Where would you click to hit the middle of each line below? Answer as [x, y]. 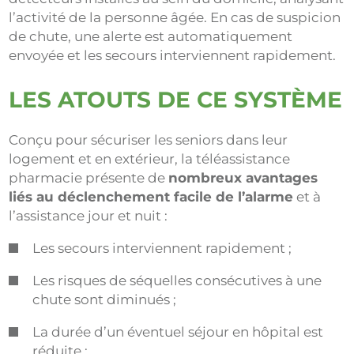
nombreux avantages [243, 177]
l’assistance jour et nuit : [88, 215]
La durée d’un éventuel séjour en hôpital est [178, 331]
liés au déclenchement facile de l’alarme [151, 196]
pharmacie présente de [89, 177]
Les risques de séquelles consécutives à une [177, 280]
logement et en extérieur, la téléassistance [150, 158]
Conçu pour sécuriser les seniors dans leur [149, 139]
